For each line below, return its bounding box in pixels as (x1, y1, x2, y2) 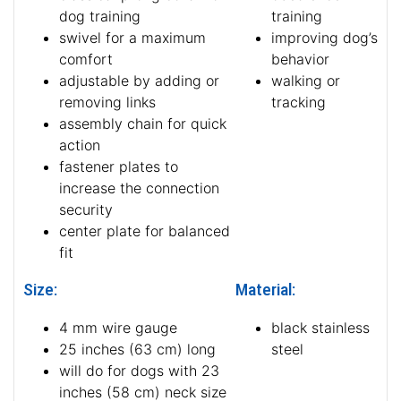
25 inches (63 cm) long (59, 340, 216, 359)
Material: (235, 279, 295, 301)
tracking (271, 93, 326, 112)
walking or (271, 72, 340, 90)
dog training (59, 7, 141, 26)
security (59, 200, 113, 219)
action (59, 136, 100, 155)
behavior (271, 50, 329, 69)
